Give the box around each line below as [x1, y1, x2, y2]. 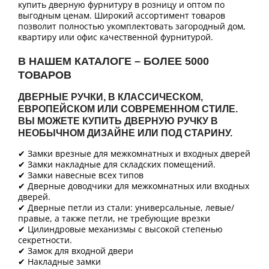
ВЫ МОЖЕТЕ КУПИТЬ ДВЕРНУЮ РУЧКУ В [18, 116, 218, 127]
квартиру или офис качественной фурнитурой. [18, 31, 213, 43]
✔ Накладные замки [18, 256, 101, 268]
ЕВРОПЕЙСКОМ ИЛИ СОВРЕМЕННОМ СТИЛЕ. [18, 104, 238, 115]
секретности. [18, 234, 72, 246]
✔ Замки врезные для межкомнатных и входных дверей [18, 148, 250, 160]
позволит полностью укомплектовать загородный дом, [18, 20, 246, 32]
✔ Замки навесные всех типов [18, 169, 144, 181]
